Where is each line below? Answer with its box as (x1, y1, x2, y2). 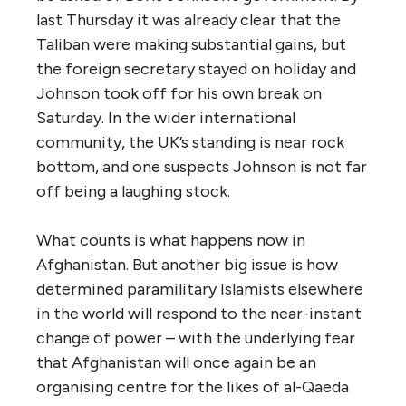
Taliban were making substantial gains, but (36, 34, 346, 54)
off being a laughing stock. (36, 180, 230, 201)
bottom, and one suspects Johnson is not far (36, 156, 367, 177)
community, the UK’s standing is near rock (36, 131, 344, 152)
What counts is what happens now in (36, 229, 305, 250)
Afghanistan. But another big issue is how (36, 254, 338, 275)
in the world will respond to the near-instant (36, 303, 362, 324)
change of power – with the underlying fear (36, 327, 355, 348)
